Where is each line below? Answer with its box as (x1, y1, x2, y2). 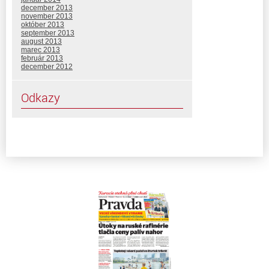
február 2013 (21, 53, 63, 62)
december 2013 (21, 3, 73, 12)
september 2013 (21, 28, 74, 37)
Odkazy (21, 89, 60, 106)
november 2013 (21, 11, 73, 20)
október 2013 (21, 20, 64, 29)
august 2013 (21, 37, 62, 46)
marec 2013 (21, 45, 60, 54)
